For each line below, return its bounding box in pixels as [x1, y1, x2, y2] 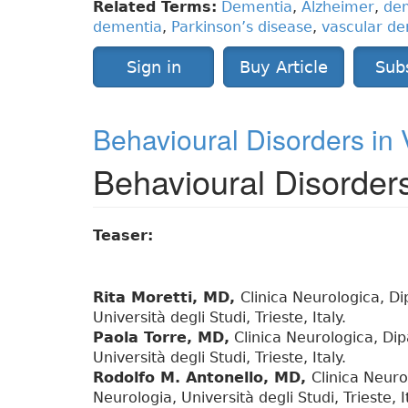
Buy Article [240, 57, 328, 77]
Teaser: [93, 227, 158, 245]
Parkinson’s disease [171, 18, 312, 36]
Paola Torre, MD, [93, 329, 229, 347]
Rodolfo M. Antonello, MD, [93, 369, 311, 387]
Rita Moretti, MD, [93, 289, 240, 307]
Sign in [126, 57, 181, 77]
